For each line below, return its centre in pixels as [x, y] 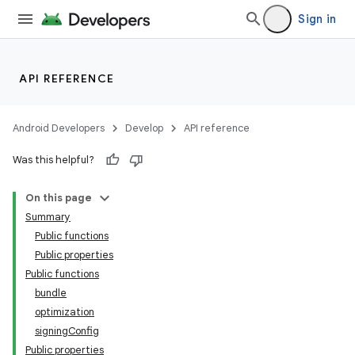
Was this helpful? [53, 160]
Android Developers [59, 128]
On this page [59, 198]
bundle [51, 293]
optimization [65, 312]
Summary [48, 217]
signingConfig [67, 331]
